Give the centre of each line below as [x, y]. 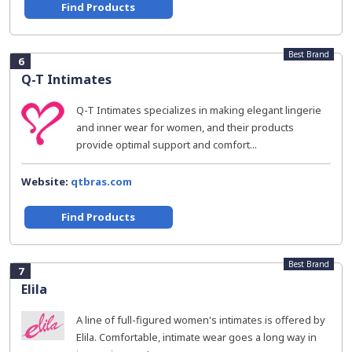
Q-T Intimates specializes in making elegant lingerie [199, 110]
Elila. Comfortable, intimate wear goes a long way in [196, 337]
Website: [46, 181]
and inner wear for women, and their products [185, 127]
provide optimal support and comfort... [167, 145]
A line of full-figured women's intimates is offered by [201, 320]
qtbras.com [101, 181]
